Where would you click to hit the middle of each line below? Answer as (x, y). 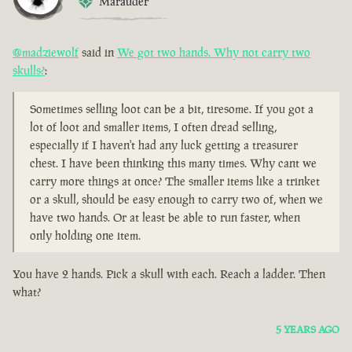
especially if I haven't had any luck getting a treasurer (164, 145)
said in (98, 53)
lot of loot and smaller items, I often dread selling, (153, 127)
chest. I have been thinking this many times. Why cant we (173, 163)
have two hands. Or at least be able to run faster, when (165, 218)
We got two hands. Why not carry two (214, 53)
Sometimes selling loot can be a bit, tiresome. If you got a (172, 109)
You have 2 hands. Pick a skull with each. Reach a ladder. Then (169, 274)
